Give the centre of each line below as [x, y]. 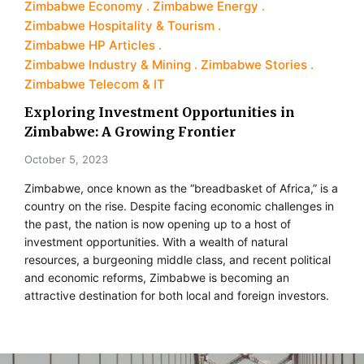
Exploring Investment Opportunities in [160, 112]
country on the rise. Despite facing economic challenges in [179, 206]
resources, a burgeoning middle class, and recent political [178, 259]
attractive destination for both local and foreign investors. [177, 295]
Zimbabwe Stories [254, 64]
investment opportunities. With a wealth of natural [156, 241]
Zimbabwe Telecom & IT [95, 84]
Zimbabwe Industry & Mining [108, 64]
